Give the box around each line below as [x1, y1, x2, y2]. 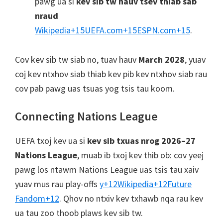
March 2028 [138, 54, 185, 65]
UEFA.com [85, 24, 123, 36]
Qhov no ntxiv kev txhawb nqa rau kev [63, 193, 203, 204]
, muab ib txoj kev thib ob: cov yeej [77, 149, 204, 161]
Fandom [15, 193, 45, 204]
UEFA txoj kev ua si [15, 135, 87, 146]
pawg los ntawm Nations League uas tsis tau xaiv [15, 164, 199, 175]
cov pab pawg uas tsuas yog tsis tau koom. [15, 83, 175, 94]
